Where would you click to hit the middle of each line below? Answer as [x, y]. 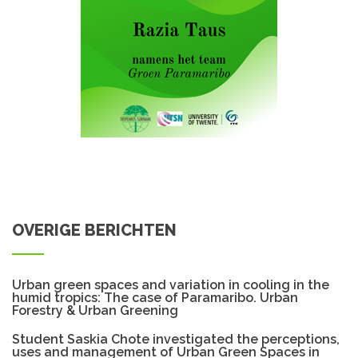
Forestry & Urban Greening [95, 311]
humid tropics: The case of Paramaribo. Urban [155, 298]
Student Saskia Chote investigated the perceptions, [176, 340]
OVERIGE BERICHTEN [94, 231]
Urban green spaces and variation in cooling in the [171, 285]
